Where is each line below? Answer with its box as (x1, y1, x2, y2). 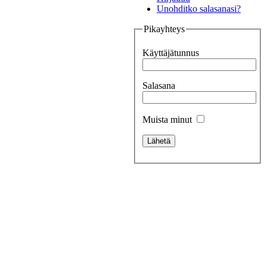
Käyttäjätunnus (142, 47, 199, 58)
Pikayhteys (144, 24, 185, 34)
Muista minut (142, 114, 194, 125)
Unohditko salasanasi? (157, 4, 241, 14)
